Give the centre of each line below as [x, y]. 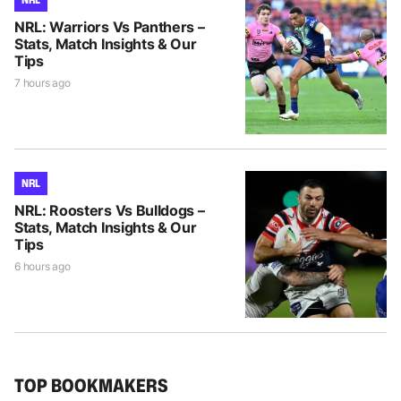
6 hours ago [43, 266]
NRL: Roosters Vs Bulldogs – [110, 210]
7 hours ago [43, 82]
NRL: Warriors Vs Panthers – [110, 26]
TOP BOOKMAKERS [91, 384]
